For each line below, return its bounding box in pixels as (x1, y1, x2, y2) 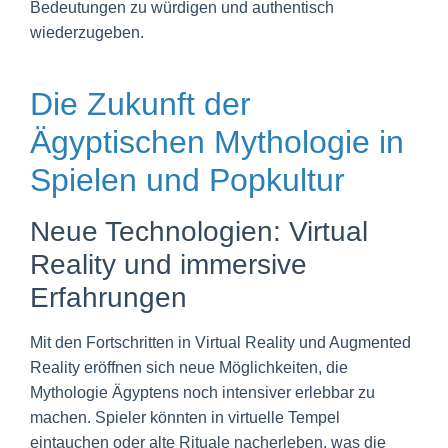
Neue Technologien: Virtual (30, 216, 368, 248)
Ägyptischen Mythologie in (30, 124, 404, 161)
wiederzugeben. (30, 24, 144, 42)
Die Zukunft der (30, 86, 251, 123)
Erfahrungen (30, 282, 187, 314)
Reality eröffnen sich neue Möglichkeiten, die (30, 359, 348, 377)
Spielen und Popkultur (30, 162, 345, 199)
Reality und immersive (30, 249, 307, 281)
